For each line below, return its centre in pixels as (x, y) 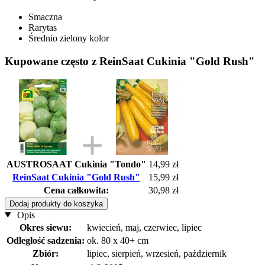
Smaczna (45, 17)
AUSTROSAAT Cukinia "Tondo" (76, 164)
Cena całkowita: (76, 190)
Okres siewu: (46, 227)
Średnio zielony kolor (69, 38)
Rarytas (43, 28)
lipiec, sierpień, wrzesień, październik (157, 253)
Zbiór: (46, 253)
